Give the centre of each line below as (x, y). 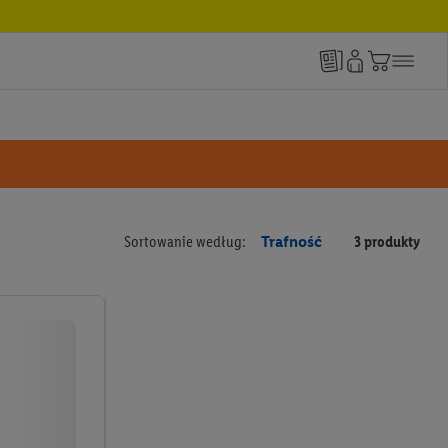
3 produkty (386, 241)
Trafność (291, 241)
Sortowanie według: (186, 241)
